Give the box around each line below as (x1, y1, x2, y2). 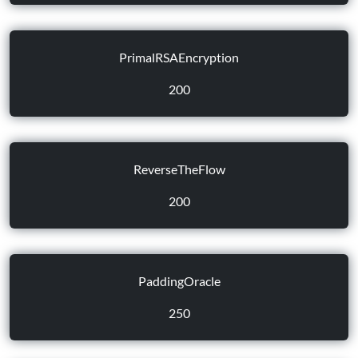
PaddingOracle (137, 273, 221, 288)
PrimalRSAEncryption (119, 50, 239, 65)
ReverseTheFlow (133, 161, 225, 177)
